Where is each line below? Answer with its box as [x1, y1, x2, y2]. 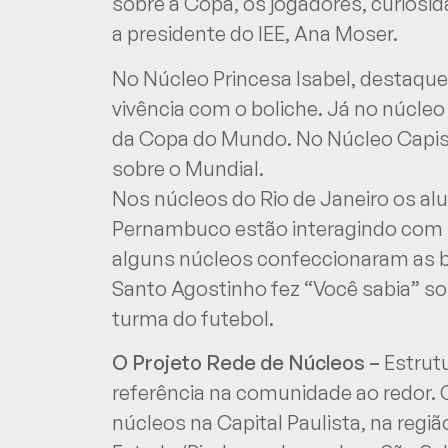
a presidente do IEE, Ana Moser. [112, 21, 398, 47]
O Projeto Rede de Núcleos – [112, 350, 380, 376]
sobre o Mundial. [112, 155, 264, 181]
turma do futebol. [112, 305, 274, 331]
